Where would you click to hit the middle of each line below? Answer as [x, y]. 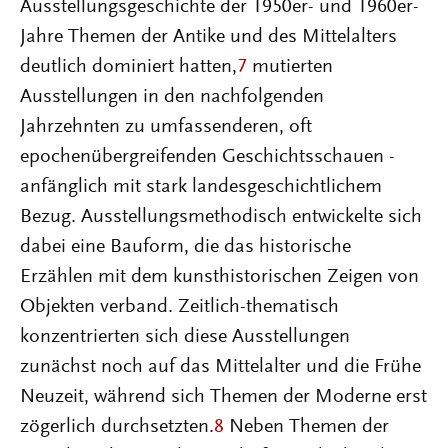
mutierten [290, 67]
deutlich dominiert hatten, [128, 67]
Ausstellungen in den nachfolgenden [172, 97]
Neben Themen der [306, 427]
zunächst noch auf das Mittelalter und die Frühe [220, 367]
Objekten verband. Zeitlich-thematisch [179, 307]
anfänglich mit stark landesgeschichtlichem [201, 187]
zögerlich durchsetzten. [117, 427]
